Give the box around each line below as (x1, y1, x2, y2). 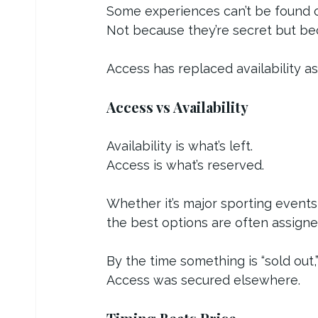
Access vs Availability (106, 97, 248, 116)
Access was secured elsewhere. (106, 272, 300, 287)
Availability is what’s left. (106, 138, 253, 153)
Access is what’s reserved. (106, 157, 264, 172)
